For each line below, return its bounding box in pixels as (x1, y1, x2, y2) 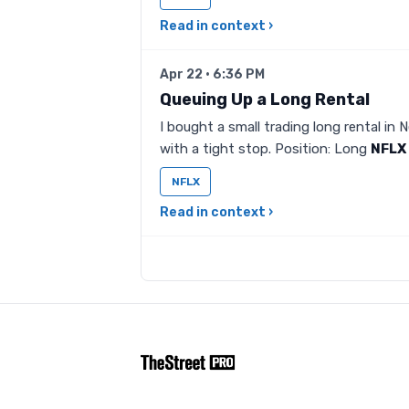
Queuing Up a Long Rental (160, 89, 370, 110)
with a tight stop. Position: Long (160, 141, 371, 157)
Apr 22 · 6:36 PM (160, 67, 265, 82)
